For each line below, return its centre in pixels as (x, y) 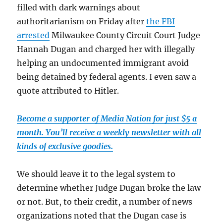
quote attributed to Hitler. (68, 91)
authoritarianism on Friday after (82, 22)
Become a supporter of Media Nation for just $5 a (107, 119)
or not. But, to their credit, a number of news (105, 202)
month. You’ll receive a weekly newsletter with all (109, 133)
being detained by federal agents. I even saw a (107, 77)
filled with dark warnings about (79, 8)
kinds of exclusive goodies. (65, 146)
